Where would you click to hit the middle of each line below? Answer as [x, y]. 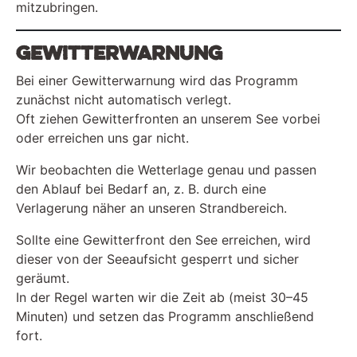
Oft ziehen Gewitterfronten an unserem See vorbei [168, 118]
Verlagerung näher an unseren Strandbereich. [151, 208]
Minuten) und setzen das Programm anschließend [165, 316]
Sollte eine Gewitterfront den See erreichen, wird [163, 239]
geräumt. [43, 278]
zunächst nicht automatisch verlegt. [124, 99]
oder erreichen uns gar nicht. [102, 137]
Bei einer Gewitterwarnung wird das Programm [157, 80]
